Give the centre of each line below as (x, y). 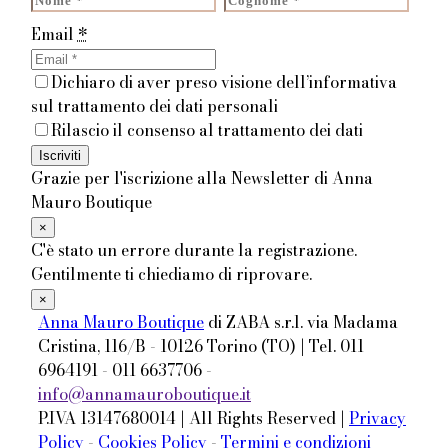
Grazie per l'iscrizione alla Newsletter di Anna (201, 178)
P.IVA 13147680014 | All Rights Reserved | (193, 418)
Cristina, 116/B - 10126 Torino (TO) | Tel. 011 (201, 346)
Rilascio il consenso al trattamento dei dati (206, 130)
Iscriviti (59, 156)
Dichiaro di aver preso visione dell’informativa (223, 82)
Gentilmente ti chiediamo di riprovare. (171, 274)
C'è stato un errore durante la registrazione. (193, 250)
